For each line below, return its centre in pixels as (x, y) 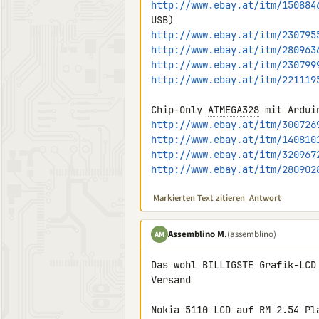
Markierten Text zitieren (199, 198)
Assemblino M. (198, 234)
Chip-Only (179, 110)
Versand (171, 280)
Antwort (265, 198)
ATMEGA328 (234, 110)
